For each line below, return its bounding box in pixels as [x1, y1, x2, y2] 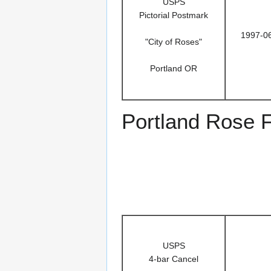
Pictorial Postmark [139, 10, 208, 20]
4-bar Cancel [149, 253, 198, 264]
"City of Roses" [145, 36, 202, 47]
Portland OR [150, 63, 197, 73]
